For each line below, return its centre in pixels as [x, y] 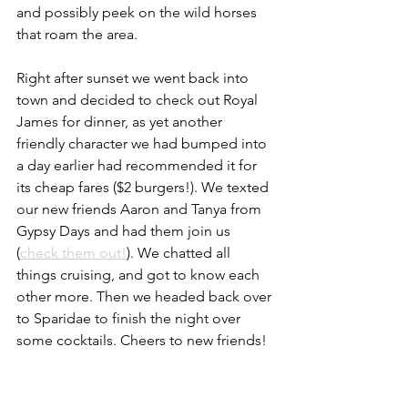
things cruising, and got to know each [140, 275]
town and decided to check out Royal [139, 100]
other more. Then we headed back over [146, 296]
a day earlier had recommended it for [138, 165]
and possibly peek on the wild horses [138, 12]
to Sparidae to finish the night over [130, 318]
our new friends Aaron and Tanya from [141, 209]
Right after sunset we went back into [134, 78]
